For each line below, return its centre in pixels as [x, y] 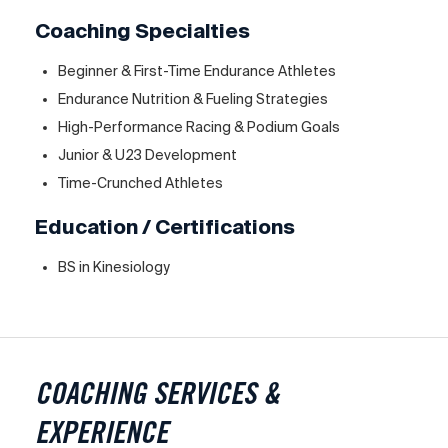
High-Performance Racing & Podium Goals [199, 126]
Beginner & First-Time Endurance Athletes [197, 70]
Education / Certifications [165, 226]
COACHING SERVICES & [157, 397]
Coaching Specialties [142, 30]
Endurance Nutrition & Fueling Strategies [193, 98]
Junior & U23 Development [148, 154]
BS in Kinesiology [114, 266]
